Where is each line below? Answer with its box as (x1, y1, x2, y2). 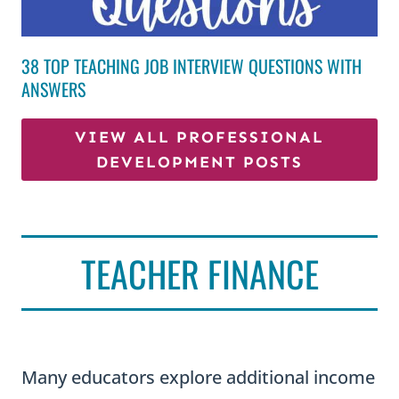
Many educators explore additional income (21, 365, 375, 390)
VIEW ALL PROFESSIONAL (75, 126, 324, 147)
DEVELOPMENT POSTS (96, 151, 303, 172)
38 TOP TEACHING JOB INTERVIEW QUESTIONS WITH (21, 52, 362, 79)
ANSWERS (21, 75, 85, 102)
